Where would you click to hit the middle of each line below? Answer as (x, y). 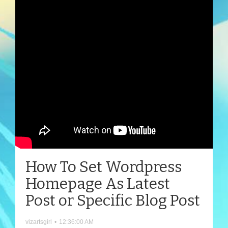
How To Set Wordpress (104, 167)
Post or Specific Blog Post (113, 200)
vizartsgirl (39, 222)
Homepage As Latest (98, 183)
